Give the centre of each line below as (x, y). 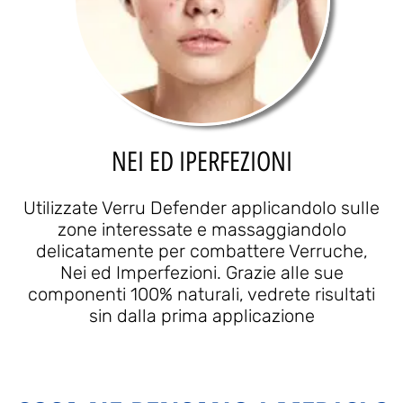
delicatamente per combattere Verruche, (201, 251)
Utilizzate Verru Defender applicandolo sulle (201, 208)
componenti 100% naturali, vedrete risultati (201, 295)
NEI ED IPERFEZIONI (201, 162)
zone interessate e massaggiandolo (201, 230)
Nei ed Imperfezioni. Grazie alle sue (201, 273)
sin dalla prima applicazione (201, 316)
